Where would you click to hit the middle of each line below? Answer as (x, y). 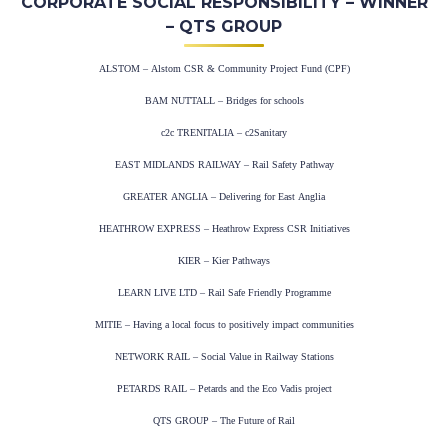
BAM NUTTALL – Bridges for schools (224, 101)
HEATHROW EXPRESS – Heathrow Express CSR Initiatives (224, 229)
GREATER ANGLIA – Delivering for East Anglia (224, 197)
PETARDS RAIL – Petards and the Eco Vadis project (224, 389)
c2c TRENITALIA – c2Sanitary (224, 133)
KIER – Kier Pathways (224, 261)
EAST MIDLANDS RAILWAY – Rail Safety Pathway (224, 165)
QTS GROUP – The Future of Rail (224, 421)
